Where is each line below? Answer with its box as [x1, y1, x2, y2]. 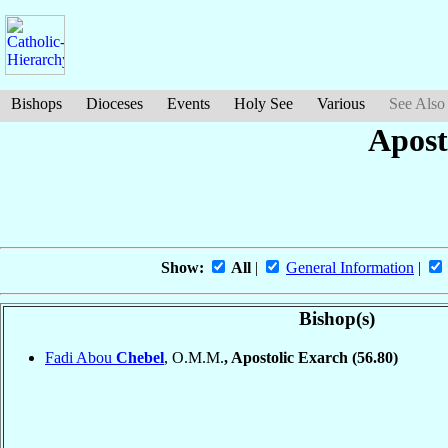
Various [317, 95, 365, 112]
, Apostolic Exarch [224, 348, 352, 366]
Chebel [116, 348, 164, 366]
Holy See [234, 95, 293, 112]
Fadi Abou [45, 348, 116, 366]
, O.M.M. [164, 348, 224, 366]
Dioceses [86, 95, 143, 112]
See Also [389, 95, 445, 112]
